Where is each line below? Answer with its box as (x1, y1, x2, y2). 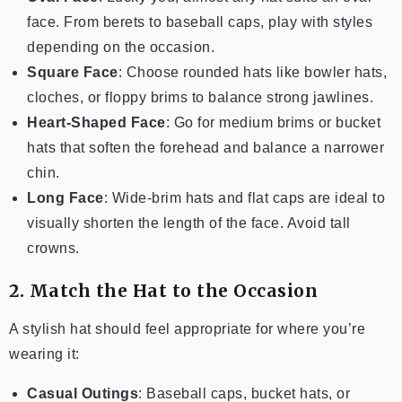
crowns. (27, 240, 80, 256)
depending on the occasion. (27, 39, 214, 55)
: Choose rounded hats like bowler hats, (118, 64, 387, 80)
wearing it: (9, 345, 80, 362)
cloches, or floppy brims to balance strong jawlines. (27, 89, 373, 105)
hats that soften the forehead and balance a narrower (27, 139, 384, 155)
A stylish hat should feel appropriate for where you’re (9, 320, 365, 336)
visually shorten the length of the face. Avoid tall (27, 214, 351, 231)
